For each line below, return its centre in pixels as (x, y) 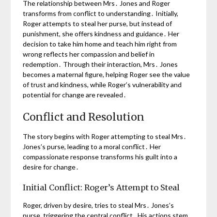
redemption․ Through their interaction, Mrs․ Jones (101, 64)
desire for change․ (51, 167)
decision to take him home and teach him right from (100, 44)
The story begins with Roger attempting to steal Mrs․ (105, 137)
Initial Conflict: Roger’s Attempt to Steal (101, 188)
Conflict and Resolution (84, 117)
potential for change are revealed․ (75, 95)
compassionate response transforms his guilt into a (100, 157)
